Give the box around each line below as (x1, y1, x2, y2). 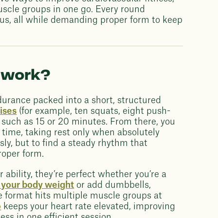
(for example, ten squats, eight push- (17, 107, 171, 115)
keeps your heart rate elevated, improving (1, 202, 176, 211)
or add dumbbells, (74, 181, 151, 189)
